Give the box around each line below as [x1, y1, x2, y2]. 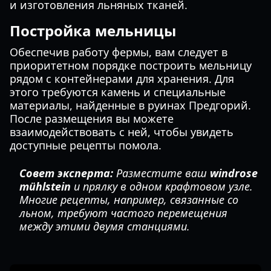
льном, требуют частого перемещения [19, 206, 227, 220]
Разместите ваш [113, 166, 210, 180]
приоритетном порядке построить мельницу [10, 58, 252, 73]
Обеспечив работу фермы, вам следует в [10, 45, 227, 59]
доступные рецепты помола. [10, 138, 162, 152]
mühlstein [19, 179, 71, 194]
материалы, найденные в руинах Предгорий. [10, 98, 251, 113]
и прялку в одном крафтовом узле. [71, 179, 253, 194]
